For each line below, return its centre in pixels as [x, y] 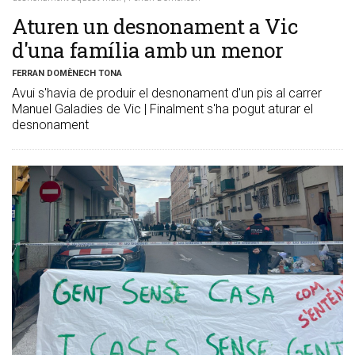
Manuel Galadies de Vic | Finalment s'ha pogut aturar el [162, 109]
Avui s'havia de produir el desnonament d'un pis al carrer [167, 94]
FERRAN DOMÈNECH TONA [67, 74]
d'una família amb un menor [148, 50]
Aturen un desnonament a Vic [155, 27]
